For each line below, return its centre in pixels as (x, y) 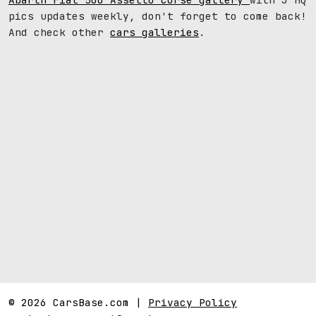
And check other (59, 32)
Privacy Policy (193, 302)
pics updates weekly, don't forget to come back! (158, 16)
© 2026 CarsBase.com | (78, 302)
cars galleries (154, 32)
